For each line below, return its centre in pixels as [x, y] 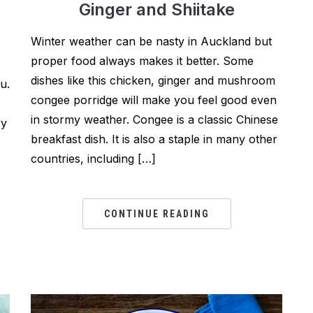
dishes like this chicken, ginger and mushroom [153, 80]
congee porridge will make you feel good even [154, 100]
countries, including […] [93, 159]
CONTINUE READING [156, 214]
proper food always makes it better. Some [142, 61]
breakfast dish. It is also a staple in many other [154, 139]
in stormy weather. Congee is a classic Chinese [154, 119]
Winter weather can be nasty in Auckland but [151, 41]
